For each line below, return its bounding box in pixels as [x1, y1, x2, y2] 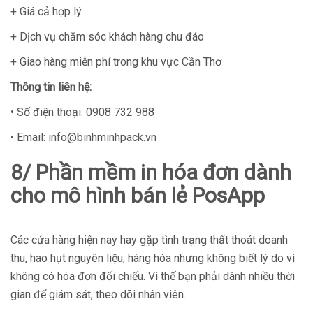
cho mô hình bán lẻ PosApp [10, 182, 265, 208]
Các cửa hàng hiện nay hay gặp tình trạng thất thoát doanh [10, 233, 288, 247]
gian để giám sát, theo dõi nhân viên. [10, 287, 186, 301]
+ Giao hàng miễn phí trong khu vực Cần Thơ [10, 54, 221, 68]
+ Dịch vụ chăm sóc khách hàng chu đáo [10, 29, 204, 43]
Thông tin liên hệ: [10, 80, 92, 94]
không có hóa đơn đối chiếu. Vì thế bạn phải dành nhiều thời [10, 269, 295, 283]
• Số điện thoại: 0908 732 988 [10, 105, 154, 119]
